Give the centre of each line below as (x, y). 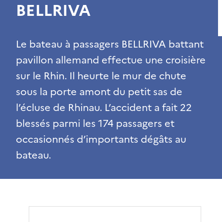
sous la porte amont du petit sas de (99, 91)
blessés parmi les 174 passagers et (95, 123)
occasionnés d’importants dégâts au (101, 139)
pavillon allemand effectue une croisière (111, 60)
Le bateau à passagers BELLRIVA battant (110, 44)
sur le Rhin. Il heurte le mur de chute (101, 76)
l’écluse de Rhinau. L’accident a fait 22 (104, 107)
